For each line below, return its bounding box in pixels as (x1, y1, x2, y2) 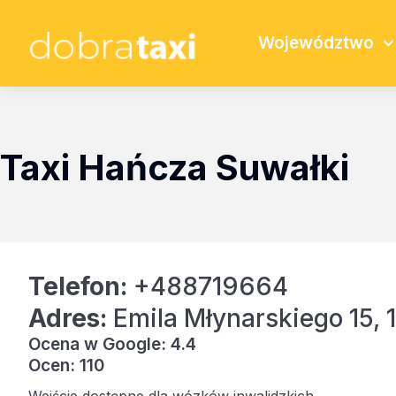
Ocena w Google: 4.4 (28, 333, 196, 354)
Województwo (257, 32, 374, 53)
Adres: (28, 302, 107, 333)
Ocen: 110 (28, 354, 104, 376)
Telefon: (28, 270, 127, 301)
